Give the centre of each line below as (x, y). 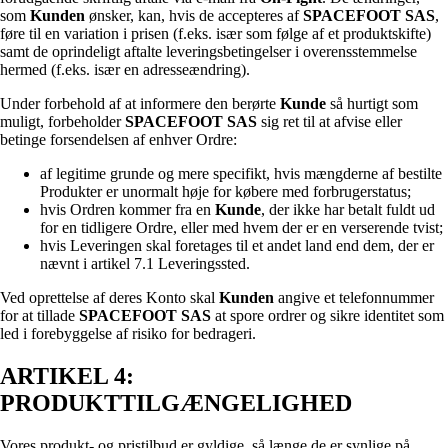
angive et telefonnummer (354, 298)
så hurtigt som (372, 104)
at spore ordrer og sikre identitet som (327, 316)
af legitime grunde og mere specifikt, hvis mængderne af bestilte (241, 174)
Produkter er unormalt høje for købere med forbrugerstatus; (225, 192)
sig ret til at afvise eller (329, 122)
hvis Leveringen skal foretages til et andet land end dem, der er (237, 246)
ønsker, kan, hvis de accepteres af (194, 16)
